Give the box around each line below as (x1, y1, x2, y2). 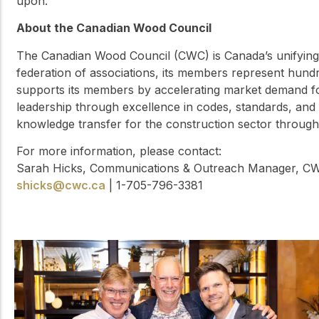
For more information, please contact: (16, 144, 221, 159)
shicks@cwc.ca (16, 178, 105, 193)
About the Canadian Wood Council (16, 21, 211, 36)
